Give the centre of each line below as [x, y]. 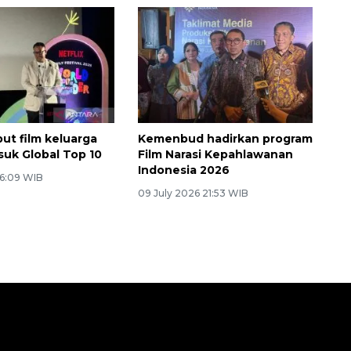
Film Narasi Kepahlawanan [215, 155]
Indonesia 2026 [183, 170]
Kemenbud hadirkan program [225, 139]
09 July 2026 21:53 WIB [193, 194]
